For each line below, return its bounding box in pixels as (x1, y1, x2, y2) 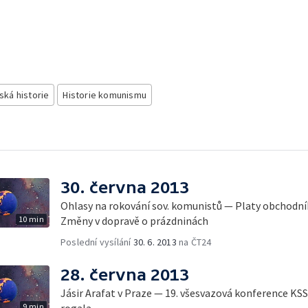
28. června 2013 (60, 265, 189, 284)
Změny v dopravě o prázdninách (60, 213, 208, 228)
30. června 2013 (60, 177, 189, 197)
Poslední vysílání (60, 235, 133, 248)
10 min (18, 213, 44, 224)
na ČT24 (176, 235, 212, 248)
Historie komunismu (63, 89, 147, 101)
